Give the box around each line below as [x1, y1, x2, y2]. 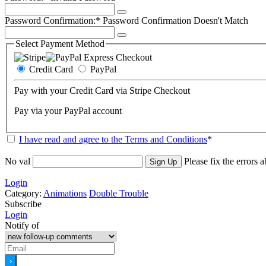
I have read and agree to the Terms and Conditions [19, 134, 207, 145]
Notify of [5, 220, 39, 231]
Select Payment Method [15, 38, 104, 49]
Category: [5, 188, 43, 199]
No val [5, 156, 30, 167]
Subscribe [5, 199, 42, 210]
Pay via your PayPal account [14, 106, 122, 116]
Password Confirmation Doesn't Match [103, 15, 248, 26]
